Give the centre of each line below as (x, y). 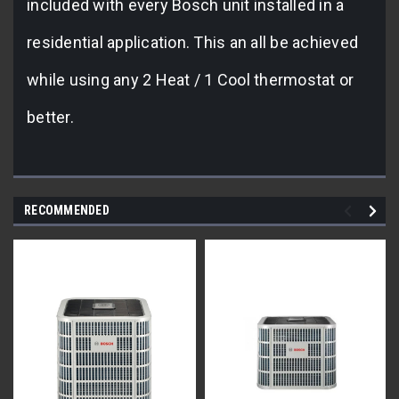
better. (52, 117)
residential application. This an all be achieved (192, 42)
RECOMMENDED (67, 210)
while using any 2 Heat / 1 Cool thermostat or (191, 79)
